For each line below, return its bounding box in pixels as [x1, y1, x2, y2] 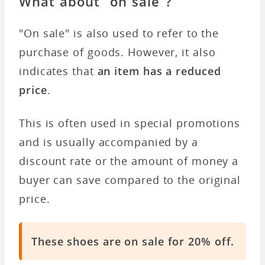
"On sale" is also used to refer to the [19, 25, 219, 40]
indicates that [19, 63, 98, 78]
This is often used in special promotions [19, 115, 240, 130]
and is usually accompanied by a [19, 134, 198, 149]
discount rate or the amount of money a [19, 153, 239, 168]
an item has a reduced [97, 63, 221, 78]
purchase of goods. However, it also [19, 44, 216, 59]
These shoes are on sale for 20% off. [31, 234, 235, 248]
